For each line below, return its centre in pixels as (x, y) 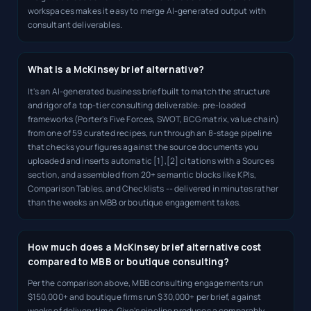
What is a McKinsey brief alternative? (116, 70)
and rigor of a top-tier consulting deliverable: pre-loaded (137, 105)
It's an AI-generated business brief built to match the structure (149, 91)
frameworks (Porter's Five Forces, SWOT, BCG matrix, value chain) (153, 119)
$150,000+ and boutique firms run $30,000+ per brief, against (144, 297)
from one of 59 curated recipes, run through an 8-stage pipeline (150, 133)
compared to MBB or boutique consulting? (128, 261)
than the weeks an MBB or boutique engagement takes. (134, 202)
